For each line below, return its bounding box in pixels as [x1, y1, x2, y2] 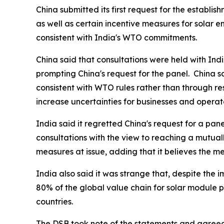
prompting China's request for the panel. [36, 68, 189, 78]
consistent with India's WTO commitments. [36, 32, 197, 42]
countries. [36, 196, 73, 206]
